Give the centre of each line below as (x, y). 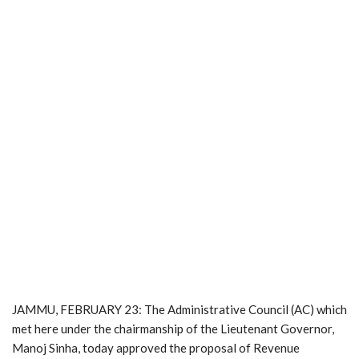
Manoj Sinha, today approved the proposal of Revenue (156, 347)
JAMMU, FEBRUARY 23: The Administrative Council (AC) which (179, 309)
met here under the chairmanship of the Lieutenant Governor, (173, 328)
